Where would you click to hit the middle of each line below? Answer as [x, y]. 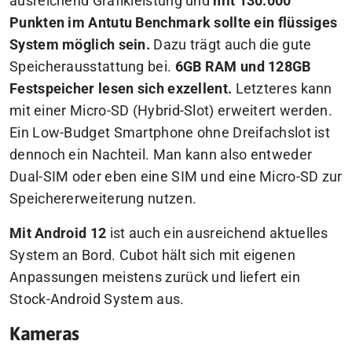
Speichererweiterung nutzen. [103, 198]
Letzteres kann [282, 88]
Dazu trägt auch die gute [231, 44]
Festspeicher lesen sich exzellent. [121, 88]
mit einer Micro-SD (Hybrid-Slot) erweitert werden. [171, 110]
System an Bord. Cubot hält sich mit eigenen [152, 255]
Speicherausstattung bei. [92, 66]
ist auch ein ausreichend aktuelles [217, 233]
